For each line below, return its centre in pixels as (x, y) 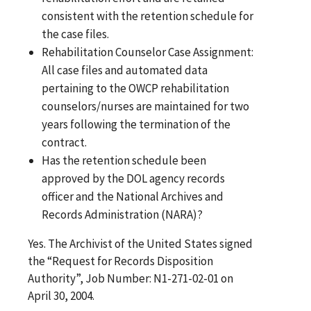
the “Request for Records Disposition (120, 261)
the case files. (76, 34)
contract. (65, 142)
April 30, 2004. (61, 295)
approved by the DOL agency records (134, 178)
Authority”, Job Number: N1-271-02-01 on (131, 278)
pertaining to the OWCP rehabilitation (136, 88)
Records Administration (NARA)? (123, 214)
